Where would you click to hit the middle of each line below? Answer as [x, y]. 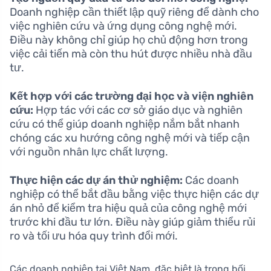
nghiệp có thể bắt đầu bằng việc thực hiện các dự [134, 194]
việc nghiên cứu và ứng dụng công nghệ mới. [123, 26]
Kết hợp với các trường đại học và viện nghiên [132, 96]
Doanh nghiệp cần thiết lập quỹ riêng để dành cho [134, 12]
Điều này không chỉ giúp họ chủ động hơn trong [129, 40]
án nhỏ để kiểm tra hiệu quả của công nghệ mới [128, 208]
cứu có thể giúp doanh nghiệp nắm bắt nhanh [125, 124]
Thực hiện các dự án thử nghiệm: [96, 180]
